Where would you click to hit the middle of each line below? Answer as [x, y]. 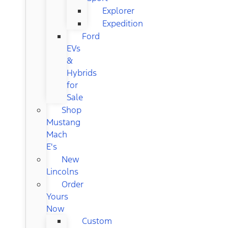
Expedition [123, 23]
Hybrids [82, 73]
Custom [97, 221]
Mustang [63, 122]
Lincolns [62, 171]
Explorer [118, 10]
